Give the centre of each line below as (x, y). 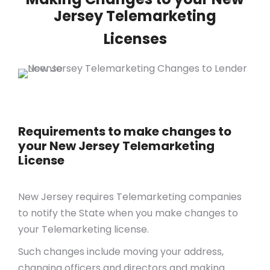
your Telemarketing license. (83, 229)
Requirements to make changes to (125, 131)
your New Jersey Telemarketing (116, 146)
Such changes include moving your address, (121, 252)
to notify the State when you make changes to (128, 213)
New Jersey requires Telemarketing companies (130, 197)
